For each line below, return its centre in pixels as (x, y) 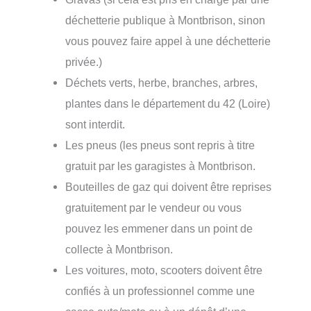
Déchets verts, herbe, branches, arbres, (162, 82)
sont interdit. (95, 124)
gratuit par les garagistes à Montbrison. (161, 166)
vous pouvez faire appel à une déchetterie (168, 41)
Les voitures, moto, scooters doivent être (164, 270)
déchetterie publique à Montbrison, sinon (166, 20)
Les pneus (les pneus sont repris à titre (160, 145)
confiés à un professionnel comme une (160, 291)
